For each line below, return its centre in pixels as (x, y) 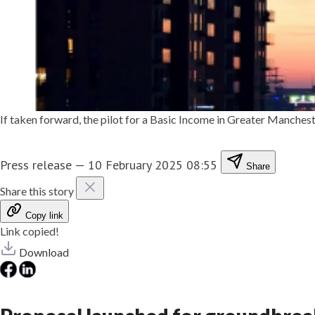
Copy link (44, 215)
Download (44, 252)
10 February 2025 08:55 (153, 165)
